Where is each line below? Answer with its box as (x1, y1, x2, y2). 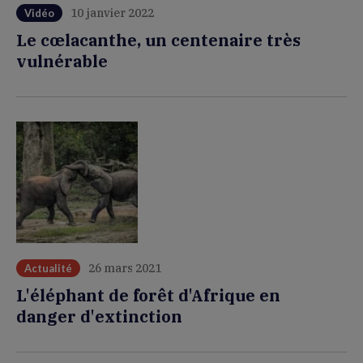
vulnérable (16, 50, 108, 72)
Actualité (24, 262, 72, 275)
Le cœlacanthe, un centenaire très (16, 29, 301, 51)
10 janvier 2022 (70, 6, 154, 20)
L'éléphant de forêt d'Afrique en (16, 284, 280, 306)
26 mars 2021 (88, 261, 161, 275)
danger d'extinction (16, 305, 182, 327)
